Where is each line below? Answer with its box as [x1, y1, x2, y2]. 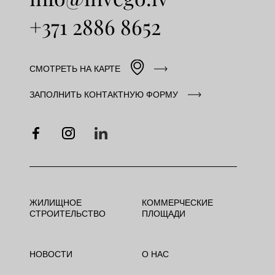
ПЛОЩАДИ [142, 208, 185, 219]
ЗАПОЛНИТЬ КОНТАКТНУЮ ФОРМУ [29, 89, 178, 100]
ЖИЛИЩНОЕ [29, 197, 82, 208]
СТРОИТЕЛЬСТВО [29, 208, 106, 219]
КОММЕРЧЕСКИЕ [142, 197, 213, 208]
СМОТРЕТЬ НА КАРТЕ [29, 63, 120, 74]
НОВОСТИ [29, 249, 72, 260]
